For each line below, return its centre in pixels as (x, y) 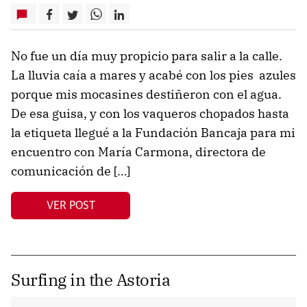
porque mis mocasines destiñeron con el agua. (146, 94)
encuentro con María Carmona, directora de (138, 152)
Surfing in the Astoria (91, 280)
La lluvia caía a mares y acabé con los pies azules (153, 75)
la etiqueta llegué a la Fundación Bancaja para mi (153, 133)
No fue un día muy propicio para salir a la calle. (147, 56)
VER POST (71, 205)
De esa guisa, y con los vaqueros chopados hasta (150, 113)
